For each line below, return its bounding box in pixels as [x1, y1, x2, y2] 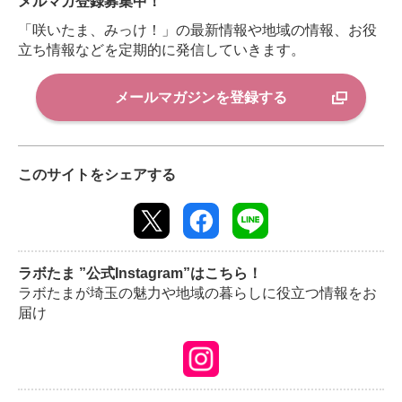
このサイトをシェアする [18, 167, 176, 183]
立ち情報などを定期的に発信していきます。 [18, 42, 305, 58]
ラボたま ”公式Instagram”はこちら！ [18, 266, 262, 282]
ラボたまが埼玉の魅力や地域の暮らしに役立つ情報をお [18, 285, 377, 301]
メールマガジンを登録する [115, 89, 287, 105]
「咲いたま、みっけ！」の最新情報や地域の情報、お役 [18, 22, 377, 39]
